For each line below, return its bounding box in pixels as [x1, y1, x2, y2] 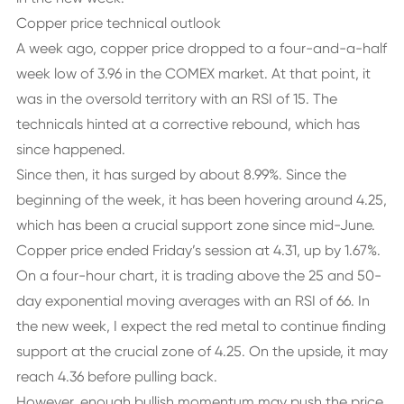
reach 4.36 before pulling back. [15, 368, 217, 385]
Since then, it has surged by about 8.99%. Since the [15, 166, 346, 183]
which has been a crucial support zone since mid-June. [15, 216, 375, 234]
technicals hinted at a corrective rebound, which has [15, 115, 360, 133]
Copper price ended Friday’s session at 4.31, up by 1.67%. [15, 242, 381, 259]
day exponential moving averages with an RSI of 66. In [15, 292, 370, 309]
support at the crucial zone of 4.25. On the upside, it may [15, 343, 388, 360]
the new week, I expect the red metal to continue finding [15, 317, 386, 335]
